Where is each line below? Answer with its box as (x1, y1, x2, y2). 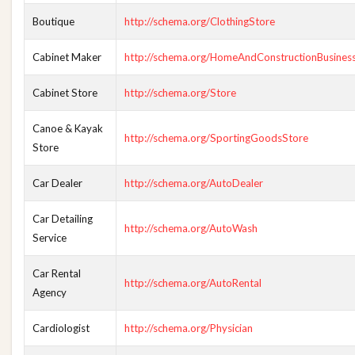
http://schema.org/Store (124, 86, 236, 99)
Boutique (32, 15, 74, 28)
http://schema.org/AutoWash (124, 222, 258, 235)
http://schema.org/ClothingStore (124, 15, 275, 28)
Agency (32, 286, 67, 299)
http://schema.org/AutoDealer (124, 177, 263, 189)
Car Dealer (32, 177, 82, 189)
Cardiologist (32, 322, 90, 334)
